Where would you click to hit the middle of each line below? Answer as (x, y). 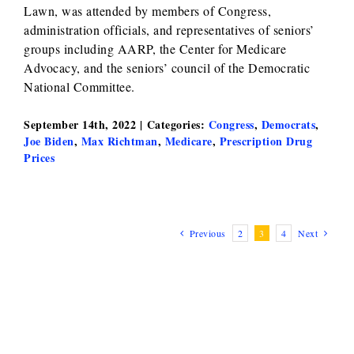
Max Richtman (119, 141)
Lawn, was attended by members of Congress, (147, 11)
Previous (207, 233)
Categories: (177, 124)
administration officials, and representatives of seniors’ (169, 30)
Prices (39, 158)
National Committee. (79, 87)
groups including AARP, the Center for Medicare (155, 49)
